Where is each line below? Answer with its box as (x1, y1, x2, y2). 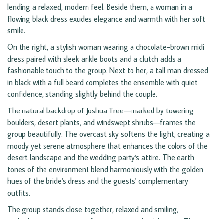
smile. (7, 25, 25, 36)
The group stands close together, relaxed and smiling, (7, 204, 178, 215)
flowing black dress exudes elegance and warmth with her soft (7, 14, 205, 24)
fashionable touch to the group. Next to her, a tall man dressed (7, 66, 208, 76)
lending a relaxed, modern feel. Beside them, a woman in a (7, 2, 192, 12)
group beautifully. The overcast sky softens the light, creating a (7, 129, 210, 139)
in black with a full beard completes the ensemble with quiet (7, 77, 197, 88)
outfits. (7, 188, 30, 198)
